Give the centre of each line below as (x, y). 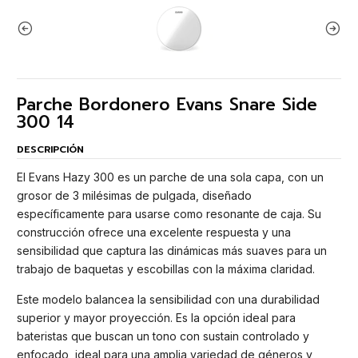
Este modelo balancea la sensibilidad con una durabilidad (168, 300)
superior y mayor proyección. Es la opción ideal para (156, 318)
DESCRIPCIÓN (50, 149)
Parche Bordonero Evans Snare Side (167, 104)
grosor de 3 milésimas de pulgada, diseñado (134, 195)
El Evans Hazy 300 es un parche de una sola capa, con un (170, 177)
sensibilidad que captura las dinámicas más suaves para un (172, 250)
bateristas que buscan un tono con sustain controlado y (163, 336)
